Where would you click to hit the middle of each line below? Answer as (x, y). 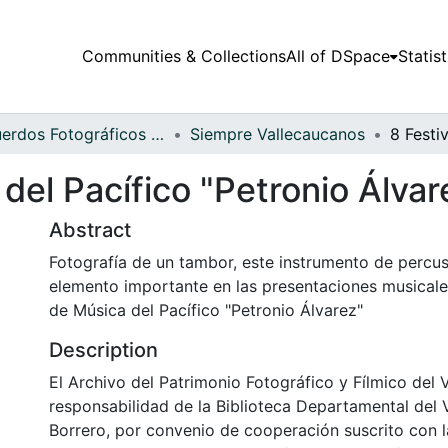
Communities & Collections (183, 56)
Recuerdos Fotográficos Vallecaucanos (157, 133)
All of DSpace (337, 56)
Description (103, 349)
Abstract (90, 229)
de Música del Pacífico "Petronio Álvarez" (206, 309)
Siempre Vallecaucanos (277, 133)
